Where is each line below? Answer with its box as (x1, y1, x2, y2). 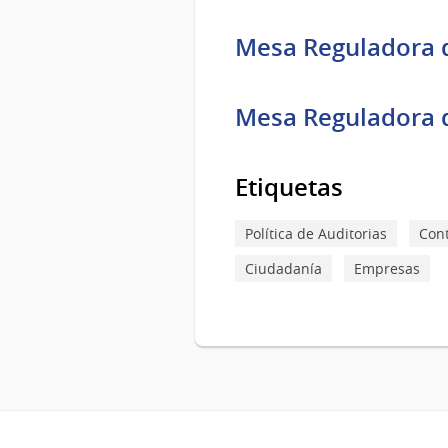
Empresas (354, 259, 420, 279)
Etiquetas (235, 170, 343, 203)
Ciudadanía (245, 259, 322, 279)
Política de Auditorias (245, 223, 387, 243)
